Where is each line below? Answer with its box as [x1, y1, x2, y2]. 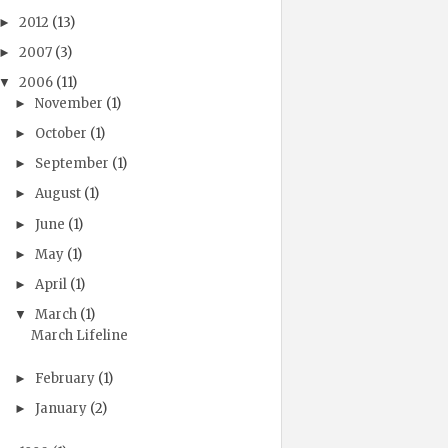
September [34, 155, 112, 173]
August [34, 185, 84, 203]
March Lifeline [30, 326, 128, 344]
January [34, 400, 90, 418]
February [34, 370, 98, 388]
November [34, 94, 106, 112]
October [34, 124, 90, 142]
